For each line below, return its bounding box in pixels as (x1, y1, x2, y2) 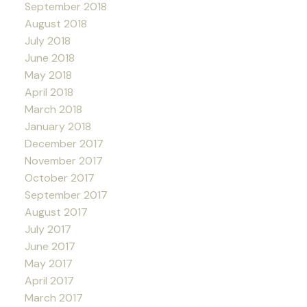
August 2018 (24, 16, 87, 31)
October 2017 (24, 170, 95, 185)
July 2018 (24, 33, 71, 48)
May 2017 (24, 256, 73, 271)
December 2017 (24, 136, 103, 151)
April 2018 (24, 84, 73, 99)
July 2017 (24, 221, 71, 236)
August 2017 (24, 204, 88, 219)
